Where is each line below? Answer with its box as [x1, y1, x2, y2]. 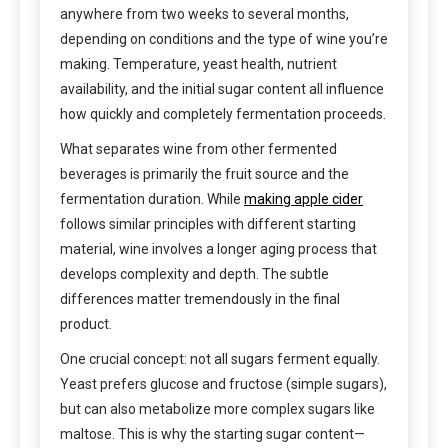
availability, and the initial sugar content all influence [60, 80, 384, 97]
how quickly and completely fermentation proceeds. [60, 105, 386, 122]
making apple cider [244, 190, 363, 207]
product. [60, 315, 112, 332]
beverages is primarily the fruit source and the [60, 165, 349, 182]
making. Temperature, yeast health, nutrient [60, 55, 337, 72]
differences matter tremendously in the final [60, 290, 340, 307]
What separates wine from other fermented [60, 140, 337, 157]
